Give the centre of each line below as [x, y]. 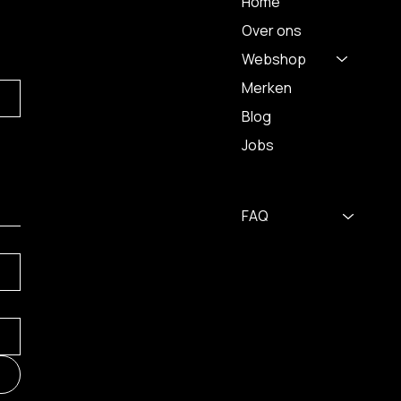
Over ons [271, 30]
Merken [266, 87]
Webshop [273, 59]
